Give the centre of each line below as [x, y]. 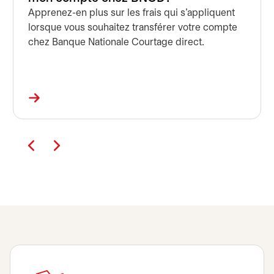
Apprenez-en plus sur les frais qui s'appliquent [131, 13]
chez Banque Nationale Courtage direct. [116, 43]
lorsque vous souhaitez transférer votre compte [133, 28]
